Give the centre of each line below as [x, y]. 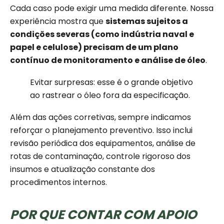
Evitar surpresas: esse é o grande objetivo [111, 82]
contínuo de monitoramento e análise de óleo [108, 60]
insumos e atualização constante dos [82, 169]
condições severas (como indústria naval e [102, 34]
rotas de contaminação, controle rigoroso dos [100, 156]
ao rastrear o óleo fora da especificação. [110, 95]
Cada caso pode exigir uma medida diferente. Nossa [112, 8]
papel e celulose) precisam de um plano [94, 47]
